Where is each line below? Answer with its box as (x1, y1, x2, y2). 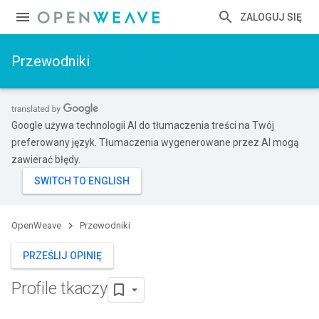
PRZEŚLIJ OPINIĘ (23, 250, 102, 261)
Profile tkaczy (11, 278, 108, 299)
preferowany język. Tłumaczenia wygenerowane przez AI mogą (11, 137, 299, 148)
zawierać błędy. (11, 154, 80, 165)
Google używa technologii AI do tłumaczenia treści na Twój (11, 120, 274, 131)
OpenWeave (11, 220, 61, 231)
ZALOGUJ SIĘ (240, 11, 302, 23)
